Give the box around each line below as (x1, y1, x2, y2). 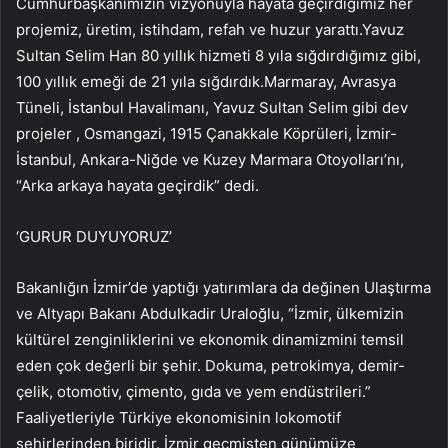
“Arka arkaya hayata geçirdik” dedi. (16, 175, 259, 195)
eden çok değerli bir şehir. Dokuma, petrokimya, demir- (16, 355, 405, 375)
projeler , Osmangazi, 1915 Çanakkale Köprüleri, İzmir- (16, 123, 397, 143)
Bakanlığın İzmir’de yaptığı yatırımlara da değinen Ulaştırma (16, 277, 431, 297)
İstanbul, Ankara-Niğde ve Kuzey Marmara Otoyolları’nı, (16, 149, 404, 169)
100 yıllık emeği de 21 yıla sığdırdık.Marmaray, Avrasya (16, 71, 396, 91)
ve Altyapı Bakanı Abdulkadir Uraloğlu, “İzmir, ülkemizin (16, 303, 404, 323)
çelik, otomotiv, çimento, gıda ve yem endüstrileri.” (16, 381, 371, 401)
